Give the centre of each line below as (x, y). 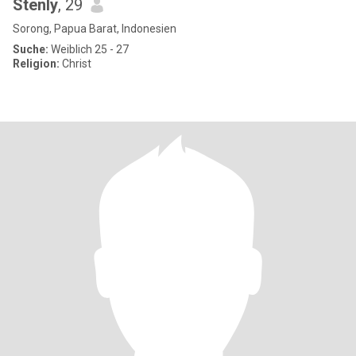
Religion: (36, 64)
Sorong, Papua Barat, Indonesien (95, 29)
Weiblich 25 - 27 (89, 49)
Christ (75, 64)
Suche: (31, 49)
